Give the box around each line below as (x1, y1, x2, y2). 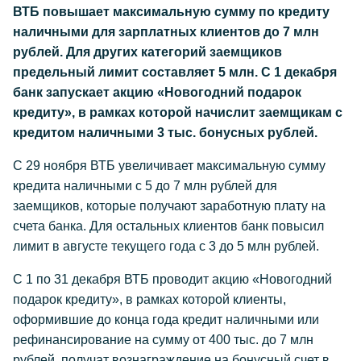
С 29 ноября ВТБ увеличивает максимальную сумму (13, 159, 326, 172)
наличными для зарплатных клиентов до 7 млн (13, 25, 319, 39)
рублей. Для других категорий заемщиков (13, 45, 282, 59)
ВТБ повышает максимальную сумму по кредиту (13, 5, 330, 19)
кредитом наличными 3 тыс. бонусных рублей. (13, 126, 317, 139)
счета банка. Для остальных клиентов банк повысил (13, 219, 324, 233)
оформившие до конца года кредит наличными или (13, 313, 319, 326)
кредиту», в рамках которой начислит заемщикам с (13, 106, 342, 119)
